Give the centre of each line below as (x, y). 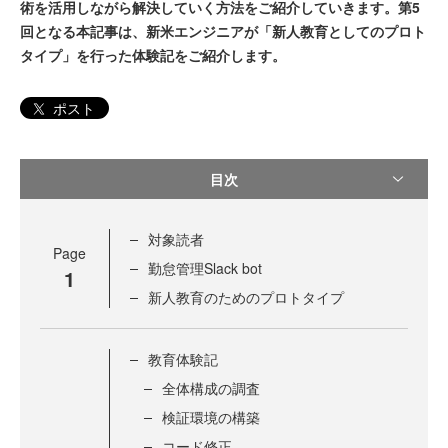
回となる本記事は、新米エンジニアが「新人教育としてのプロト (223, 31)
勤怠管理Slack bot (205, 268)
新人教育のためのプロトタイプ (246, 297)
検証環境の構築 (211, 417)
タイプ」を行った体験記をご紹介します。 (153, 55)
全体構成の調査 (211, 388)
